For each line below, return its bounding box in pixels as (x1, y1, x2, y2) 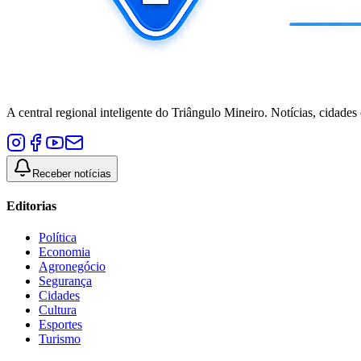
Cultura (39, 303, 77, 317)
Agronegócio (39, 259, 106, 274)
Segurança (39, 274, 92, 288)
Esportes (39, 317, 82, 332)
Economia (39, 245, 90, 259)
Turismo (39, 332, 81, 346)
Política (39, 230, 77, 245)
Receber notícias (32, 167, 111, 180)
